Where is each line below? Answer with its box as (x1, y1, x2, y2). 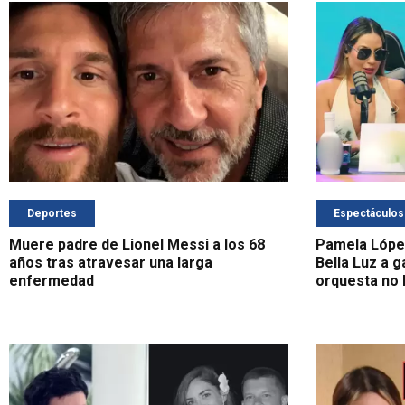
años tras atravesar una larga (9, 254, 212, 272)
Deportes (27, 207, 77, 221)
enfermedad (9, 272, 94, 290)
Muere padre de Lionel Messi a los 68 (9, 236, 265, 254)
